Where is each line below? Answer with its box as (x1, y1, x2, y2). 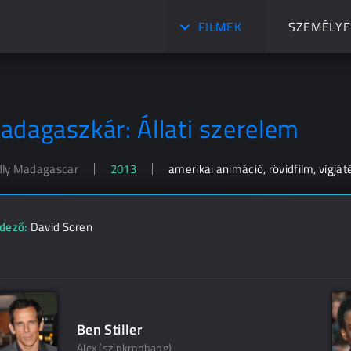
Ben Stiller (77, 319, 143, 340)
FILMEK (198, 17, 242, 36)
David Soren (30, 218, 93, 236)
